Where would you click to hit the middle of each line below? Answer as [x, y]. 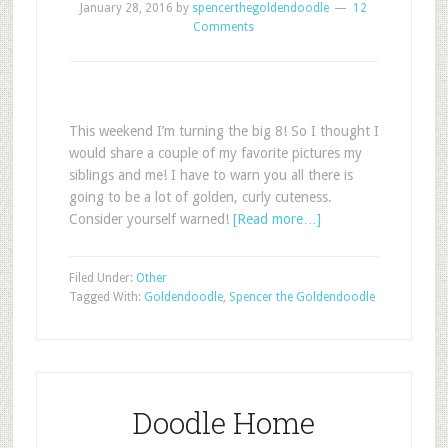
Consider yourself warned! [150, 219]
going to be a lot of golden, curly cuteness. [200, 197]
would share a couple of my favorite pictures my [215, 153]
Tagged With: [106, 297]
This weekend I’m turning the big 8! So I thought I [223, 131]
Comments [224, 27]
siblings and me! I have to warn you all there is [210, 175]
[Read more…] [276, 219]
